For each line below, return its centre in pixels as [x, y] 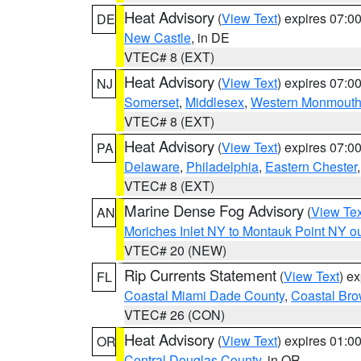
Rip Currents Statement [200, 275]
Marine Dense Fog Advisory [214, 210]
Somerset [151, 102]
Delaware [152, 166]
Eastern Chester [311, 166]
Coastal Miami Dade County [204, 295]
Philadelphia [222, 166]
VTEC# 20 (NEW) [175, 250]
